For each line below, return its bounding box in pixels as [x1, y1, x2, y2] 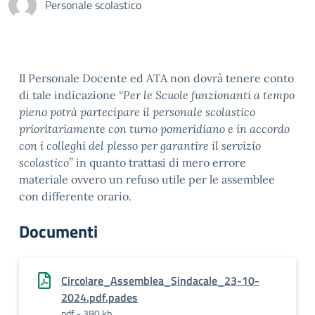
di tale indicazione [19, 88, 119, 102]
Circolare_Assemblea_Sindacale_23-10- [61, 272, 259, 289]
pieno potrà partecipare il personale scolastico [19, 105, 255, 119]
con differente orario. [19, 189, 131, 203]
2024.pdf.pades [61, 289, 138, 306]
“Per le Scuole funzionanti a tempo [119, 88, 295, 102]
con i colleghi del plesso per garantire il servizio [19, 139, 261, 153]
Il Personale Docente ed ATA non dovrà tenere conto [19, 71, 294, 85]
